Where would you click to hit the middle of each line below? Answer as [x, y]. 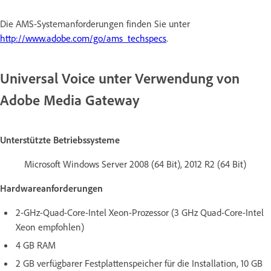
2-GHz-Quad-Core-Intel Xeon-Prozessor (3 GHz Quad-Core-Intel [140, 213]
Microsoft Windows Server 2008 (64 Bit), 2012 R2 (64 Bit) [135, 164]
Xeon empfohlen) [50, 227]
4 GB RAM [36, 245]
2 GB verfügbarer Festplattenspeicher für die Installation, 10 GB [139, 263]
